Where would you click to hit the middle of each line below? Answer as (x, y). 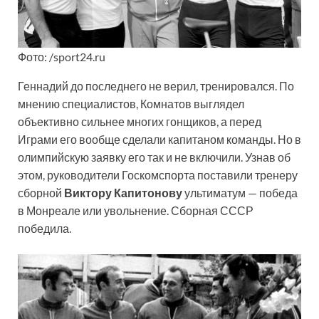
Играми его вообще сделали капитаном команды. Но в (159, 140)
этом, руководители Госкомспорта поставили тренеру (158, 175)
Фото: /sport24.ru (62, 57)
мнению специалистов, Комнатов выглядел (131, 104)
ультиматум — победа (240, 193)
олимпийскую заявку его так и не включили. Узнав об (154, 157)
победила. (45, 229)
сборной (41, 193)
